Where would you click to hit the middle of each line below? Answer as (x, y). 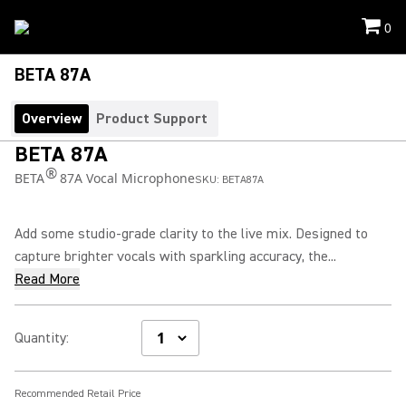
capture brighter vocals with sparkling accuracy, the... (175, 256)
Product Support (152, 119)
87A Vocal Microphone (126, 178)
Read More (47, 279)
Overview (52, 119)
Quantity (40, 338)
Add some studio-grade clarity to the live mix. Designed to (191, 234)
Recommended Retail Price (78, 394)
